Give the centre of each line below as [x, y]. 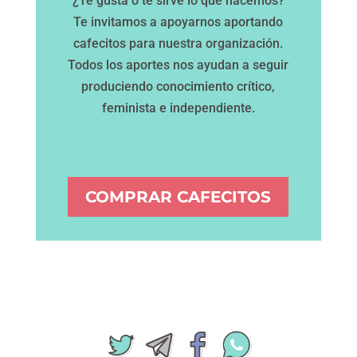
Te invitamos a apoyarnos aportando [178, 22]
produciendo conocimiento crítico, [178, 86]
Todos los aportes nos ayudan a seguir [178, 65]
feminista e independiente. [178, 108]
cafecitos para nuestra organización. [178, 43]
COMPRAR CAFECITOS [178, 196]
